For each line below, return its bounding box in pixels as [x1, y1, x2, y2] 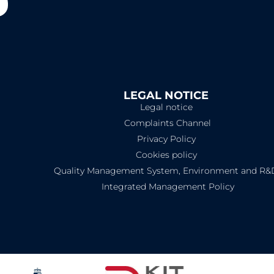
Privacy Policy [136, 133, 196, 145]
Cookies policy [135, 149, 197, 161]
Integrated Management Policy [101, 181, 234, 193]
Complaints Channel [124, 117, 212, 129]
